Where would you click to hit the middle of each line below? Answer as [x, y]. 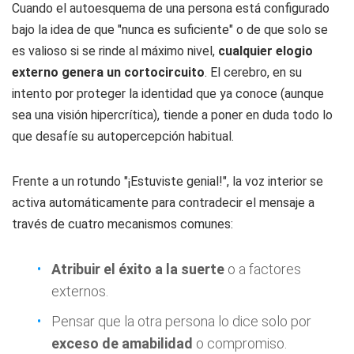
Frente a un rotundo [68, 181]
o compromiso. [240, 343]
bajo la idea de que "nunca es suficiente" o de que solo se [170, 30]
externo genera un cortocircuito [108, 72]
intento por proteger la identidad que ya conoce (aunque [168, 94]
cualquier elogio [265, 51]
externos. [80, 291]
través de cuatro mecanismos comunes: [122, 224]
